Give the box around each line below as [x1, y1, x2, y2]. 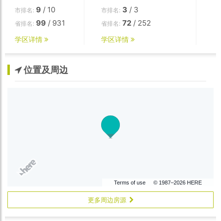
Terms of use [114, 180, 146, 186]
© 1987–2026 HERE [153, 180, 202, 186]
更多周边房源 [87, 195, 129, 204]
